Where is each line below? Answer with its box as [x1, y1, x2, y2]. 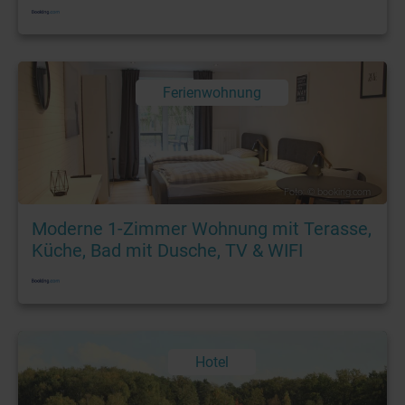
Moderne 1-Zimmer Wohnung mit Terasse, [32, 218, 372, 240]
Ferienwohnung [162, 84, 261, 102]
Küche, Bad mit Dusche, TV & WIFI [32, 240, 303, 262]
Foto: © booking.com [283, 187, 371, 198]
